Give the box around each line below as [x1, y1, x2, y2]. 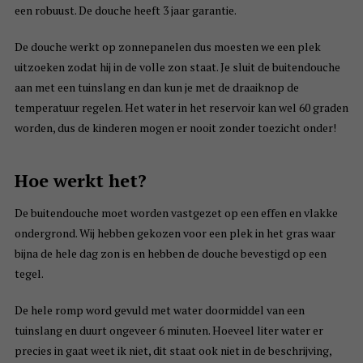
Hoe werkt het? [14, 169, 147, 193]
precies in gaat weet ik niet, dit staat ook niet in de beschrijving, [14, 343, 331, 359]
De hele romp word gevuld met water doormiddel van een [14, 302, 305, 318]
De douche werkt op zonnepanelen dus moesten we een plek [14, 39, 321, 55]
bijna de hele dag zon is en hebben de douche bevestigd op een [14, 246, 327, 262]
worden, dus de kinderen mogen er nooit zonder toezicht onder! [14, 120, 336, 136]
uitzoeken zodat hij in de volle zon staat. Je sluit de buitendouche [14, 59, 340, 75]
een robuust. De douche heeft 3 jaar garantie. [14, 2, 237, 19]
